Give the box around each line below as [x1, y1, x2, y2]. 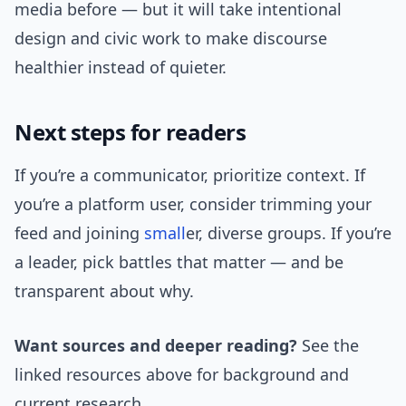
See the [297, 334, 359, 357]
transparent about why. [14, 280, 194, 303]
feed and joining [14, 222, 144, 245]
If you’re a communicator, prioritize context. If [14, 164, 365, 187]
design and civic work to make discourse [14, 27, 327, 50]
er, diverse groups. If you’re [186, 222, 391, 245]
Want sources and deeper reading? [14, 334, 297, 357]
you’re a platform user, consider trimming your [14, 193, 372, 216]
